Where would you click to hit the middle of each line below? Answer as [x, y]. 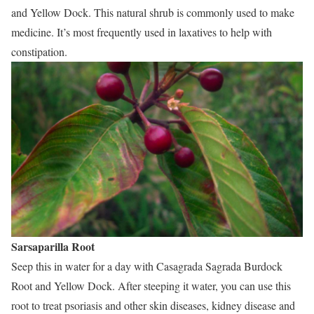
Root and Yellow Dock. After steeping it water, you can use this [151, 285]
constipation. [39, 52]
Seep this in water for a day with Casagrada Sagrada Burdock [147, 266]
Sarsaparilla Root [53, 246]
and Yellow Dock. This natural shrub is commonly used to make [153, 12]
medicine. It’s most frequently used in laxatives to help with [142, 32]
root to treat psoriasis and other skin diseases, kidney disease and [153, 305]
